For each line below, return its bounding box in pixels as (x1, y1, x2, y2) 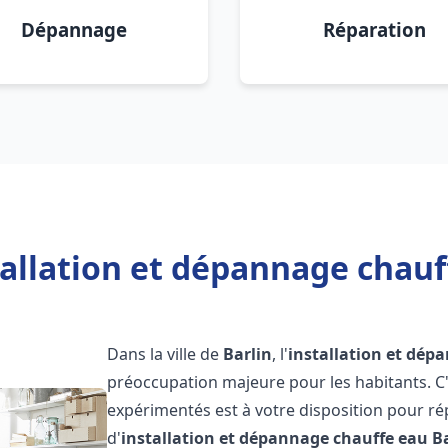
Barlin (223, 343, 273, 365)
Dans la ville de (107, 343, 224, 365)
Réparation (322, 17, 426, 42)
